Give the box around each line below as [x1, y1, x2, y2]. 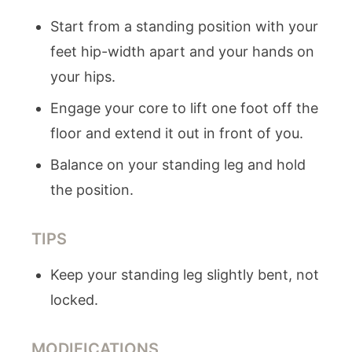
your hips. [50, 68, 115, 85]
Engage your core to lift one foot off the [50, 100, 318, 116]
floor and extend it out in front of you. [50, 125, 303, 141]
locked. [50, 291, 98, 308]
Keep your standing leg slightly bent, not [50, 266, 319, 283]
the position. [50, 181, 134, 198]
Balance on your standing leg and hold [50, 156, 306, 173]
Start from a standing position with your [50, 18, 318, 35]
